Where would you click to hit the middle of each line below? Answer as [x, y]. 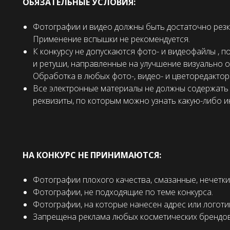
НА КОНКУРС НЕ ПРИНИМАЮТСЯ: [92, 155]
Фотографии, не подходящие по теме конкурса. [123, 192]
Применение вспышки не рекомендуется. [111, 39]
